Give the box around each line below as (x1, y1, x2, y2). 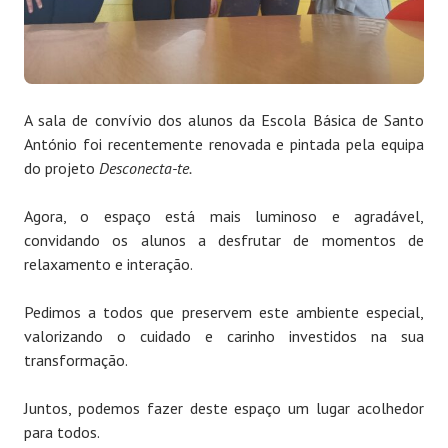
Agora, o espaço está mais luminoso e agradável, (24, 206, 424, 227)
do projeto (24, 158, 99, 179)
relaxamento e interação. (24, 254, 193, 275)
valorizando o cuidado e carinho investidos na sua (24, 326, 424, 347)
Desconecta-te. (99, 158, 192, 179)
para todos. (24, 422, 100, 443)
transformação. (24, 350, 128, 371)
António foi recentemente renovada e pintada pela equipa (24, 134, 424, 155)
